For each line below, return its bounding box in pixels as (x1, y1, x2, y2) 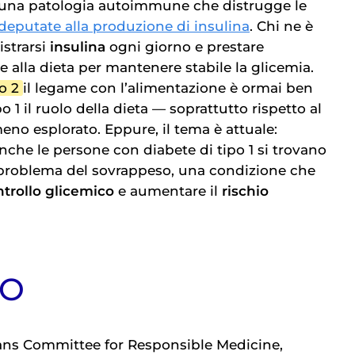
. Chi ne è (250, 18, 313, 35)
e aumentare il (114, 183, 222, 200)
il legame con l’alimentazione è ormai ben (19, 80, 314, 97)
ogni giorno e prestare (105, 39, 264, 55)
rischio (222, 183, 269, 200)
